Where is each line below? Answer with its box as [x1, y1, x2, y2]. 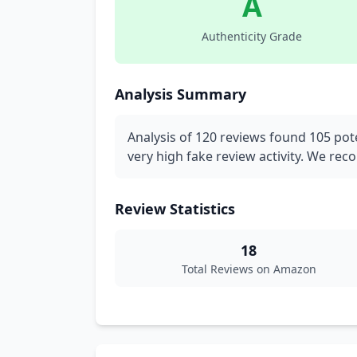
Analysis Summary [115, 84, 246, 104]
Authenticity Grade [202, 29, 302, 44]
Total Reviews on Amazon [181, 261, 316, 277]
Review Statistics [115, 199, 235, 218]
